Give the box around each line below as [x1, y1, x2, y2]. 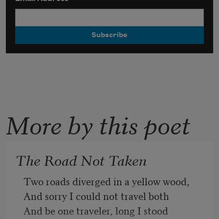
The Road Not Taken [16, 149, 147, 170]
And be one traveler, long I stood [23, 203, 168, 218]
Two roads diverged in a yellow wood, [23, 174, 190, 189]
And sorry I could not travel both [23, 188, 169, 203]
